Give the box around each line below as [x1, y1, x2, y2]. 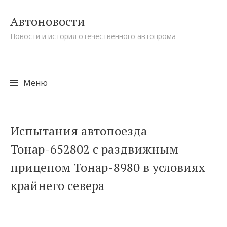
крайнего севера [10, 177, 104, 194]
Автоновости [10, 13, 85, 29]
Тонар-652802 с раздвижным [10, 141, 178, 157]
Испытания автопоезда [10, 123, 147, 139]
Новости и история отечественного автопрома [10, 31, 176, 41]
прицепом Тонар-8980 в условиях [10, 159, 205, 175]
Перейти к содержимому [20, 104, 120, 115]
